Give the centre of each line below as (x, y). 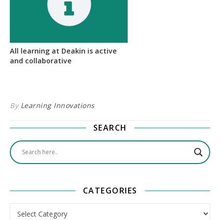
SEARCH (110, 127)
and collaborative (41, 60)
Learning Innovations (57, 105)
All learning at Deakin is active (63, 51)
